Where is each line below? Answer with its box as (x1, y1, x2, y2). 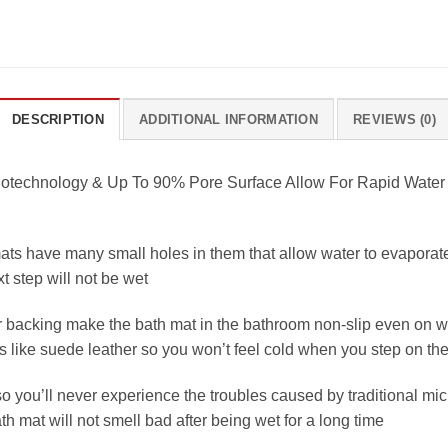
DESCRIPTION (12, 112, 104, 128)
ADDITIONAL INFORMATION (139, 112, 318, 128)
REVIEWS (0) (353, 112, 436, 128)
